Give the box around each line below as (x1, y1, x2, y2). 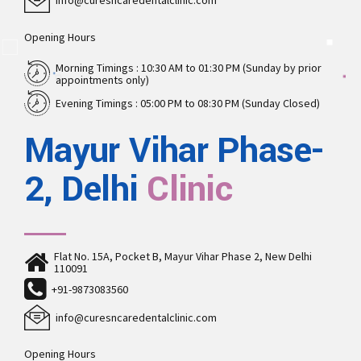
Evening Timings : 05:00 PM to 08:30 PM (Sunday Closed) (56, 95, 320, 110)
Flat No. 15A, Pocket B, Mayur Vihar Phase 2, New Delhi (54, 248, 312, 263)
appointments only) (56, 72, 149, 87)
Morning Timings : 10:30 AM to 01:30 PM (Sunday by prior (56, 60, 322, 75)
